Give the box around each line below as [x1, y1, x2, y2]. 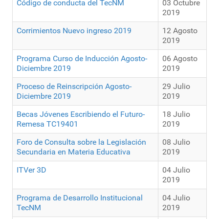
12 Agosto [162, 26, 197, 36]
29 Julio [162, 82, 190, 91]
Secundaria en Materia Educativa [17, 147, 131, 157]
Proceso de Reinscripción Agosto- [17, 82, 131, 91]
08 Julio [162, 137, 190, 147]
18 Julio [162, 109, 190, 119]
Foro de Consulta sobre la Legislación [17, 137, 146, 147]
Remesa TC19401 [17, 119, 78, 129]
